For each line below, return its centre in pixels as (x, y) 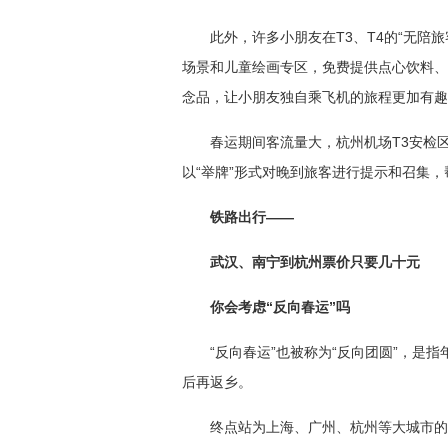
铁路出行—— (252, 217)
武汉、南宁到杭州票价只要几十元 (315, 262)
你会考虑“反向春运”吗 (280, 307)
